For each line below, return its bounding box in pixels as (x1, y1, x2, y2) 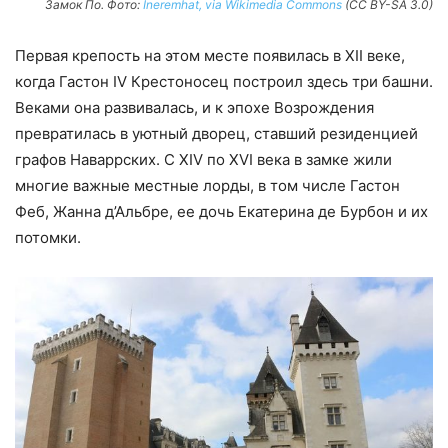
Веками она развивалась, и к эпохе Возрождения (15, 97, 374, 117)
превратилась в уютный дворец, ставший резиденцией (15, 123, 418, 143)
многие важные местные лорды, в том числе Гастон (15, 175, 400, 195)
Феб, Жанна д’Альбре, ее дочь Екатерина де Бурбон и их (15, 201, 428, 221)
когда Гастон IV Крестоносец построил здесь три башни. (15, 71, 433, 91)
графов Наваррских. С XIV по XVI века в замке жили (15, 149, 392, 169)
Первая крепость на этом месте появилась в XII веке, (15, 45, 405, 65)
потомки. (15, 227, 81, 247)
